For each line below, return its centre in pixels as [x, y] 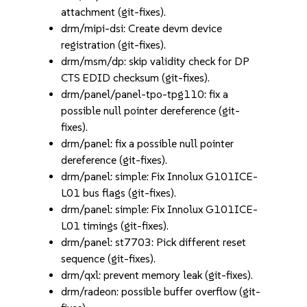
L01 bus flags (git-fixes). [119, 193]
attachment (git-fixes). [114, 12]
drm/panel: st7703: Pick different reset [154, 242]
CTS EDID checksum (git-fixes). [136, 78]
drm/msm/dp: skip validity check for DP [156, 61]
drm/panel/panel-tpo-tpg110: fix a [145, 94]
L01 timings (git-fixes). [115, 226]
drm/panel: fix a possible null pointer [148, 144]
